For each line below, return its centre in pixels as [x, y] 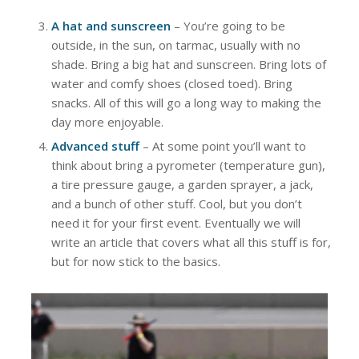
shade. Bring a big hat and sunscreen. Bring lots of [188, 64]
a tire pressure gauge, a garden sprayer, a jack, [182, 184]
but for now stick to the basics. [135, 261]
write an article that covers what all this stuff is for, [191, 242]
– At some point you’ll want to [222, 145]
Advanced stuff [95, 145]
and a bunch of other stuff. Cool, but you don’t [176, 203]
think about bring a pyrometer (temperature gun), [188, 165]
